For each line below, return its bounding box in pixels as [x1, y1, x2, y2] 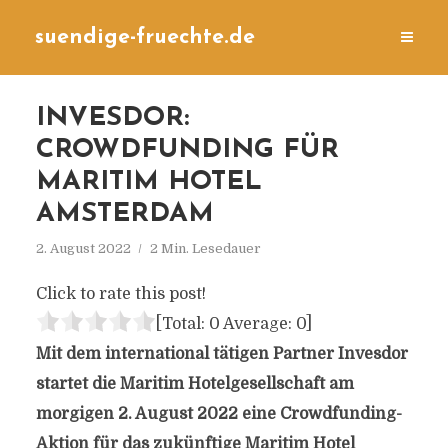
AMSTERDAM [35, 201, 214, 228]
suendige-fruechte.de [35, 27, 255, 48]
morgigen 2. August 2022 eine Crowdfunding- [35, 405, 402, 423]
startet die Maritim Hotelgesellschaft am [35, 375, 354, 393]
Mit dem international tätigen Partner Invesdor [35, 345, 408, 363]
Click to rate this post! [35, 285, 206, 303]
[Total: [155, 315, 209, 333]
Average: [219, 315, 296, 333]
